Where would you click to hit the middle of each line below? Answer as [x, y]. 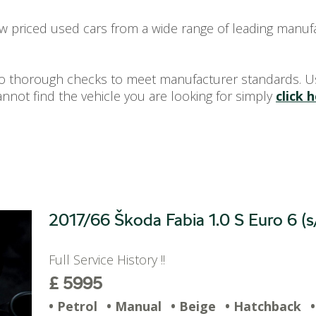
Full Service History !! [110, 260]
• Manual [134, 306]
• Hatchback [263, 306]
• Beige [193, 306]
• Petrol [73, 306]
